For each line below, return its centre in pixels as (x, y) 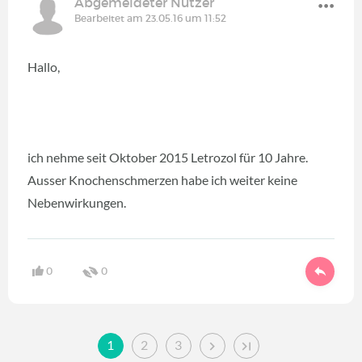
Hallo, (44, 66)
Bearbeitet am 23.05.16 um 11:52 (150, 18)
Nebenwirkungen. (77, 202)
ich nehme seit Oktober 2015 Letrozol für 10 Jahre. (168, 157)
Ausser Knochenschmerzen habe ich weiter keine (162, 179)
